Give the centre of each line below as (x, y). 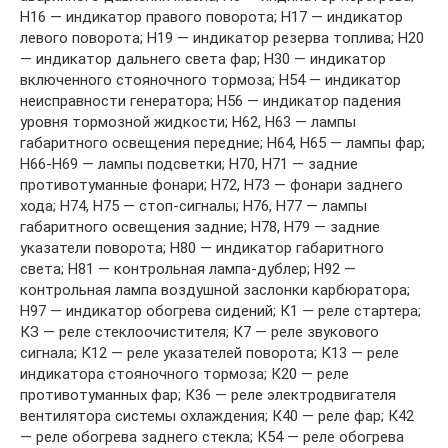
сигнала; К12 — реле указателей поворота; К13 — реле (209, 352)
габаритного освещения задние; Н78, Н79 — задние (200, 226)
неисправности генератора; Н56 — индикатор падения (210, 100)
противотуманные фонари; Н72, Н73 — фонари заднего (211, 184)
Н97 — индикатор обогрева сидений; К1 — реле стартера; (220, 310)
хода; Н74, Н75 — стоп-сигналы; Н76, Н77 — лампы (193, 205)
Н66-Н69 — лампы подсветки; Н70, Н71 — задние (189, 163)
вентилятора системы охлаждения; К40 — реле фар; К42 (217, 415)
